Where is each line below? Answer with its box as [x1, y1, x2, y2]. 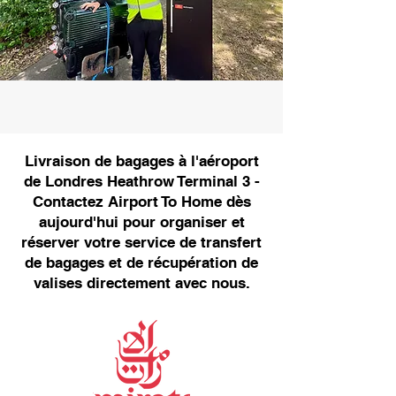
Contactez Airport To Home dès [32, 193, 251, 210]
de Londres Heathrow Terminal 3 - [23, 172, 260, 190]
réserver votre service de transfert [21, 233, 262, 251]
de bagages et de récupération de [25, 254, 258, 271]
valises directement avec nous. [33, 274, 250, 292]
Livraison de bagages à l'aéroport [24, 152, 259, 170]
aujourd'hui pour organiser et [38, 213, 245, 231]
